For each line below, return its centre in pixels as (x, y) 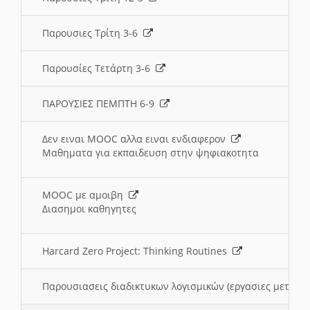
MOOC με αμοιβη (85, 195)
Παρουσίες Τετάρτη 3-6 (99, 69)
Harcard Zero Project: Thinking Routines (137, 251)
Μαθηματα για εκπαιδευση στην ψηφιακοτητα (151, 153)
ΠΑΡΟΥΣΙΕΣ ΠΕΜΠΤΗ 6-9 (101, 104)
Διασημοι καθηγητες (89, 209)
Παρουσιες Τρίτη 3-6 (93, 33)
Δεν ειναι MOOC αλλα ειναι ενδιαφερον (137, 139)
